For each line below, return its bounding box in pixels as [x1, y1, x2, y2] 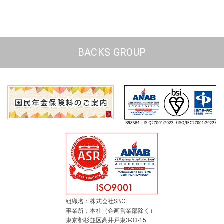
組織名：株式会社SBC [66, 198, 126, 205]
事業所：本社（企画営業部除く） [66, 207, 156, 215]
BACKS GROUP [77, 46, 146, 58]
